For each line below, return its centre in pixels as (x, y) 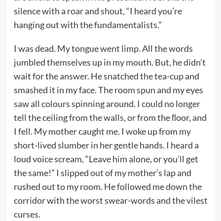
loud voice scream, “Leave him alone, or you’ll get (106, 159)
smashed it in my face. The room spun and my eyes (108, 90)
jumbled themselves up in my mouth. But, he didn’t (110, 62)
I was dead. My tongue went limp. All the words (103, 48)
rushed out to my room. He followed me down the (108, 186)
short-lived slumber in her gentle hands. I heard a (106, 145)
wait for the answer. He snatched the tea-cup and (106, 76)
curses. (27, 214)
